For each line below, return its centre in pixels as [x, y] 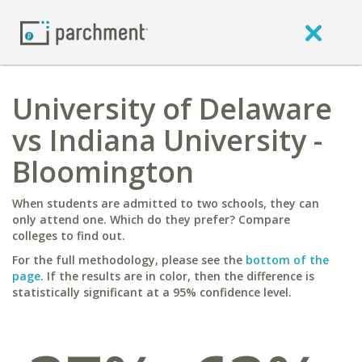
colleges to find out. [69, 236]
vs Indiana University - [167, 140]
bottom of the [287, 260]
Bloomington [103, 172]
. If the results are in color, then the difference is [177, 276]
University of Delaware [172, 109]
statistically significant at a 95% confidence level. [152, 292]
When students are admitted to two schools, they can [166, 203]
